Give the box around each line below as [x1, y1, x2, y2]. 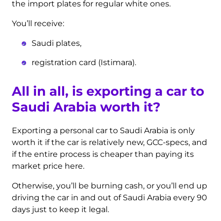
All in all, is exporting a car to [12, 83, 205, 100]
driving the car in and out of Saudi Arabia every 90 [12, 193, 208, 203]
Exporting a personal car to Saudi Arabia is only [12, 126, 195, 136]
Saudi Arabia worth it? [12, 99, 161, 115]
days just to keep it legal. [12, 205, 110, 215]
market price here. [12, 161, 85, 171]
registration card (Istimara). [32, 58, 137, 68]
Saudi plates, [32, 38, 82, 48]
